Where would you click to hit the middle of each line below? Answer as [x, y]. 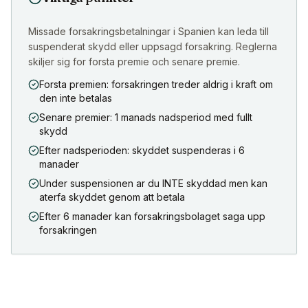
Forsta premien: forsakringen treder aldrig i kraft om [156, 85]
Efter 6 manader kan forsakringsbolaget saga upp [152, 217]
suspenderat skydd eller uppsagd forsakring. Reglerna [153, 47]
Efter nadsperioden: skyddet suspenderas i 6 [142, 151]
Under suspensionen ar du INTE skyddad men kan [153, 184]
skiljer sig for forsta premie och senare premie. [134, 62]
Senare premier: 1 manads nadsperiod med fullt [146, 118]
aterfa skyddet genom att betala [112, 197]
